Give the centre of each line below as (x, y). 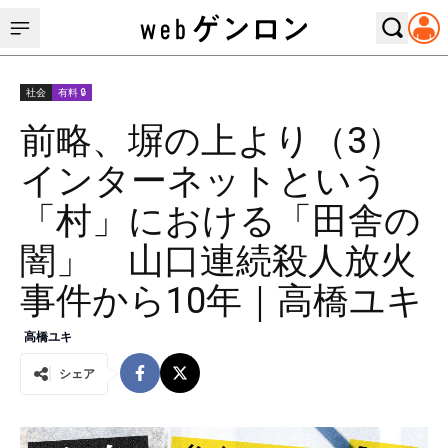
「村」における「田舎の (220, 221)
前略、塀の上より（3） (211, 141)
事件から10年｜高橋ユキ (221, 301)
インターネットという (204, 181)
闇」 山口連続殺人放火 (218, 261)
